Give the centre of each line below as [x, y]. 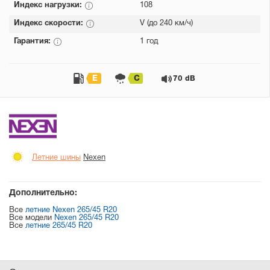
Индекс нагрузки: [49, 5]
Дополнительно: [43, 193]
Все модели [32, 218]
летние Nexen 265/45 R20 [71, 210]
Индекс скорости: [50, 24]
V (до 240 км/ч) [166, 24]
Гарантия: [33, 42]
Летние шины [56, 158]
